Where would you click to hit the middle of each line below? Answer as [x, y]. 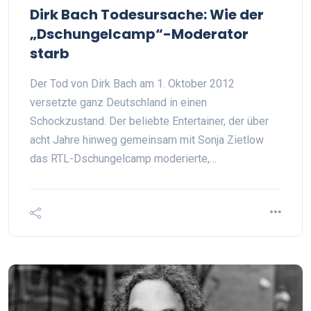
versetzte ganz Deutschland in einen [118, 102]
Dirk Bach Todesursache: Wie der [147, 15]
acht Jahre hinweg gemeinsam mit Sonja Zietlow [147, 140]
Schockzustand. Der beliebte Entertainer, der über [149, 121]
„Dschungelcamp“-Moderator [139, 34]
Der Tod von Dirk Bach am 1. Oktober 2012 [132, 84]
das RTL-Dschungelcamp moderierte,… [123, 159]
